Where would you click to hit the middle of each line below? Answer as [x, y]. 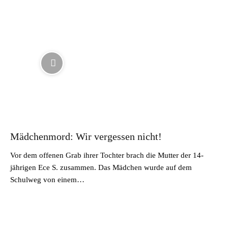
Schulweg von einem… [47, 180]
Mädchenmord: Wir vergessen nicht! [86, 136]
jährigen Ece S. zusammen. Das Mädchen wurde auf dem [101, 167]
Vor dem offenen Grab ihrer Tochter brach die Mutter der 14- [107, 155]
